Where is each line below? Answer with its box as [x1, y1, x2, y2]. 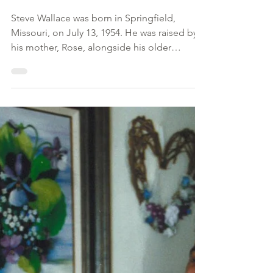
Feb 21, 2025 [11, 55, 51, 65]
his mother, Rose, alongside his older [11, 136, 171, 148]
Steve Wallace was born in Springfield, [11, 107, 175, 119]
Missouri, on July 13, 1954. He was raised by [11, 122, 197, 133]
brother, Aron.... [11, 151, 79, 163]
